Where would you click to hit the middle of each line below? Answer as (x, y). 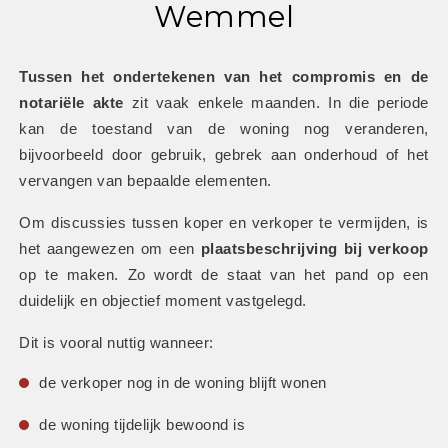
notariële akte (71, 103)
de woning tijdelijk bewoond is (142, 425)
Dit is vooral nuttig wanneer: (116, 343)
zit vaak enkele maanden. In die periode (276, 103)
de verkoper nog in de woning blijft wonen (183, 383)
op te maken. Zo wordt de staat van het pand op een (224, 275)
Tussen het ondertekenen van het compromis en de (224, 77)
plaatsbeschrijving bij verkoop (314, 249)
